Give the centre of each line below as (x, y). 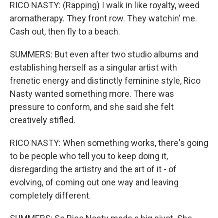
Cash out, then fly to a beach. (65, 31)
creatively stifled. (43, 120)
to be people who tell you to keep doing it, (89, 156)
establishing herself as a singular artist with (93, 67)
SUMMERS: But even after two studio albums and (104, 54)
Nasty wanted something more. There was (92, 94)
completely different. (50, 195)
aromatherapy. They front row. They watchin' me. (103, 18)
